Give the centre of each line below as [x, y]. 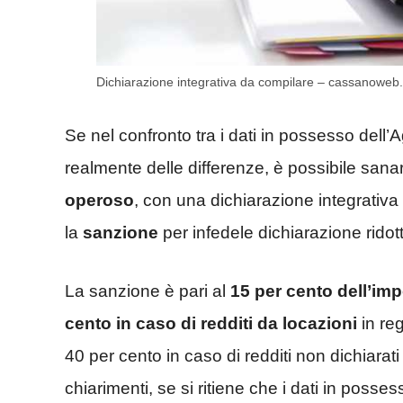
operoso [99, 201]
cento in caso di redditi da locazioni [211, 323]
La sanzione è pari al [148, 291]
